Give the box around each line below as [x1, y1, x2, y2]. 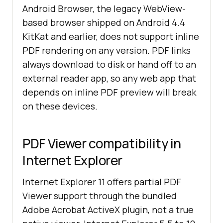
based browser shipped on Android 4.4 [22, 16, 185, 29]
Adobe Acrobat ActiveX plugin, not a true [22, 204, 194, 216]
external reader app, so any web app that [22, 72, 196, 85]
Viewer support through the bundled [22, 190, 177, 202]
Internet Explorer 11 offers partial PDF [22, 176, 181, 188]
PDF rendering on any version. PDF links [22, 44, 191, 57]
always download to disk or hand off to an [22, 58, 196, 71]
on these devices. [22, 100, 98, 112]
